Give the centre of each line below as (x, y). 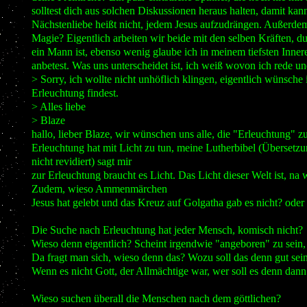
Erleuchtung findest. (75, 93)
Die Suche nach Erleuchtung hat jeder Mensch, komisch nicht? (167, 230)
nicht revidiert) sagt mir (81, 162)
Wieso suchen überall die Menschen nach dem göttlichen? (156, 299)
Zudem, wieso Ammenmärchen (99, 189)
